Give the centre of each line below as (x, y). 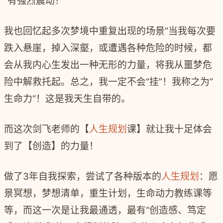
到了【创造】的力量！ (51, 146)
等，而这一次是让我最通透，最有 (75, 210)
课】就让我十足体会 (169, 129)
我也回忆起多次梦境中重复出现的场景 (84, 31)
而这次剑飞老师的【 (47, 129)
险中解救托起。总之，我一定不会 (75, 82)
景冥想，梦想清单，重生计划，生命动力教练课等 (108, 193)
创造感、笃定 (178, 210)
